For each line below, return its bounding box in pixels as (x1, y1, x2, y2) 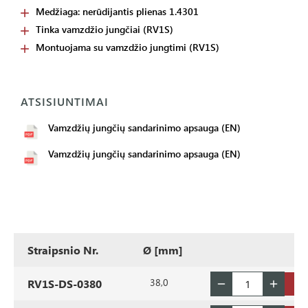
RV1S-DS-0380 (27, 276, 102, 291)
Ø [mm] (143, 243, 183, 257)
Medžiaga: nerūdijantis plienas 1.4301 (36, 5, 199, 18)
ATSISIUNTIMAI (21, 94, 109, 109)
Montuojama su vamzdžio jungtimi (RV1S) (36, 41, 219, 54)
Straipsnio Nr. (27, 243, 98, 257)
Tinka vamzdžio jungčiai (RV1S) (36, 23, 173, 36)
